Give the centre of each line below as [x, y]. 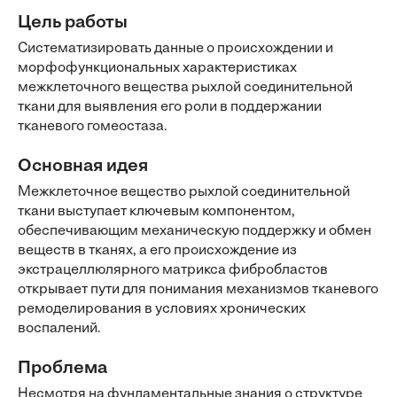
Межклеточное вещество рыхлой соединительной [184, 192]
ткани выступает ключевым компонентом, [156, 212]
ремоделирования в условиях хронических [162, 309]
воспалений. [59, 329]
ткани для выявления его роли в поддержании [170, 107]
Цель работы [73, 23]
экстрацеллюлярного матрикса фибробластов [173, 270]
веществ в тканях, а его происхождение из [157, 251]
